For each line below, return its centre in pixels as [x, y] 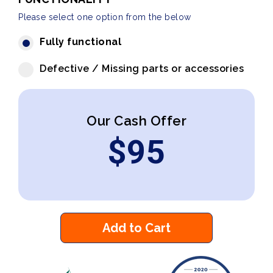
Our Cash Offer [136, 121]
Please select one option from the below [105, 17]
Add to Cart [136, 228]
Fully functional [80, 42]
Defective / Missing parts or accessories [142, 69]
